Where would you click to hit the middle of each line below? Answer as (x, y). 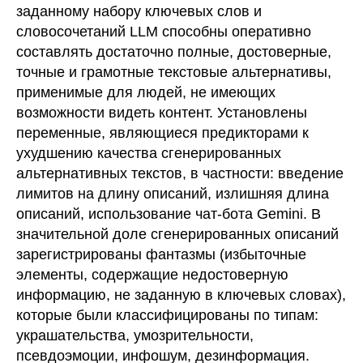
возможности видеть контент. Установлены (162, 113)
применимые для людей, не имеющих (146, 93)
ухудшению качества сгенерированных (149, 154)
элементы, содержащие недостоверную (152, 275)
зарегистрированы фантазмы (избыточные (161, 255)
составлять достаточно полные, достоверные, (174, 52)
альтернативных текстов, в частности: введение (180, 174)
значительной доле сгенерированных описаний (177, 235)
